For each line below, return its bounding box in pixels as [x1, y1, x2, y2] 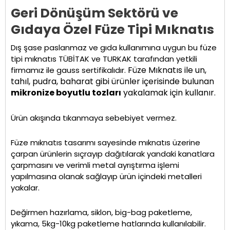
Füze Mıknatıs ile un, [128, 64, 206, 76]
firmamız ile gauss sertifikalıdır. [11, 65, 128, 76]
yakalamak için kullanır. [121, 87, 216, 99]
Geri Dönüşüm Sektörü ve [11, 4, 178, 23]
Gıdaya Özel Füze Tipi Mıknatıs [11, 21, 214, 39]
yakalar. [11, 182, 40, 193]
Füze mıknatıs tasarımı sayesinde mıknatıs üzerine [11, 137, 200, 148]
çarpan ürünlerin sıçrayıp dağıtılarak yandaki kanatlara [11, 148, 215, 159]
